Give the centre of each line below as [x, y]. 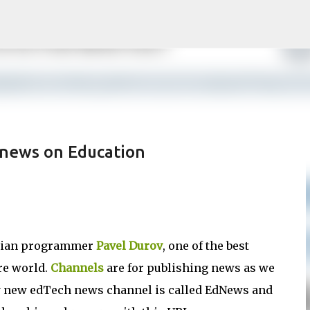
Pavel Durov [129, 246]
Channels [77, 268]
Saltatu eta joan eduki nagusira [155, 17]
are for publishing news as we [189, 268]
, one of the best [206, 246]
